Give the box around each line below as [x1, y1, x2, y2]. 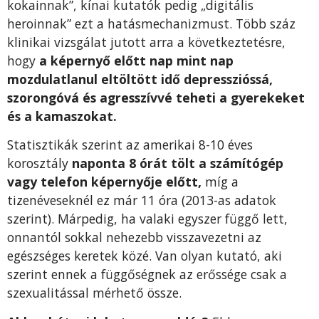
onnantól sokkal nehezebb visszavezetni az [7, 229, 261, 246]
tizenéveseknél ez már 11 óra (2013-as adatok [7, 192, 276, 209]
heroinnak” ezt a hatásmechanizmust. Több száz [7, 14, 296, 32]
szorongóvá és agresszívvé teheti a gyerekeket [7, 88, 305, 106]
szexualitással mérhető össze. [7, 284, 182, 302]
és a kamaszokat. [7, 107, 117, 125]
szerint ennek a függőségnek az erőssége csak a [7, 266, 287, 283]
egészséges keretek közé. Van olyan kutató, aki [7, 247, 282, 265]
